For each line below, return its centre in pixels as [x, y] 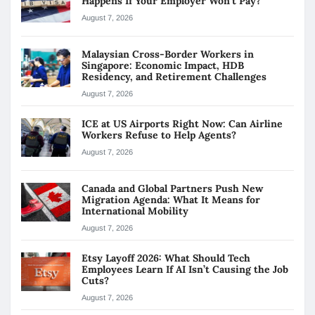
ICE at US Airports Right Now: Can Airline [182, 123]
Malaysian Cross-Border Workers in [168, 54]
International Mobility [135, 211]
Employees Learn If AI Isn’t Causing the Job [185, 269]
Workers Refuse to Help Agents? [160, 135]
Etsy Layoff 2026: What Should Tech [166, 258]
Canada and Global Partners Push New [172, 188]
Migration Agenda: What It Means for [171, 199]
